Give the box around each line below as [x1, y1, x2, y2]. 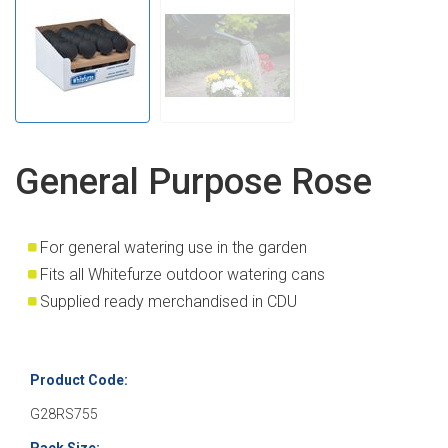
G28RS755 [30, 405, 98, 422]
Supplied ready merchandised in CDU [40, 291, 297, 311]
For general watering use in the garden [40, 237, 307, 257]
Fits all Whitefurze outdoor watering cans [40, 264, 325, 284]
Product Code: [30, 371, 128, 388]
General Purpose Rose [15, 160, 372, 203]
